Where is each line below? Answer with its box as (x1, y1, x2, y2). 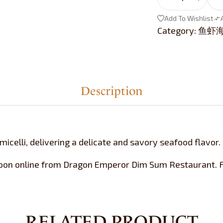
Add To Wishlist (164, 13, 214, 22)
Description (80, 84, 143, 99)
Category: (157, 25, 196, 36)
